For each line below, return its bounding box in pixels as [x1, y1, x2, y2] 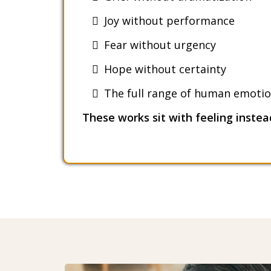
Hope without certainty [103, 61, 226, 76]
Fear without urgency [103, 37, 216, 52]
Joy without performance [103, 13, 235, 28]
